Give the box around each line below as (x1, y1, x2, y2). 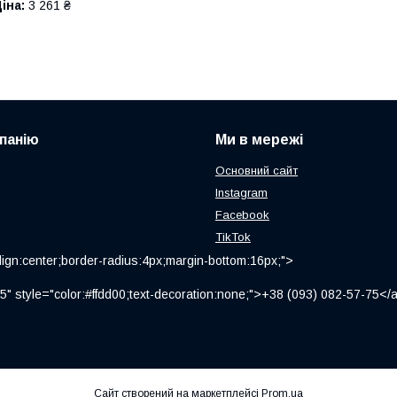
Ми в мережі (214, 131, 303, 147)
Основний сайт (214, 163, 298, 177)
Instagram (214, 185, 268, 199)
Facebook (214, 207, 269, 222)
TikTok (214, 230, 251, 244)
